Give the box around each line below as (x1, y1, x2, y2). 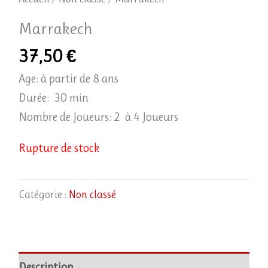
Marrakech (18, 19, 93, 39)
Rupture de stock (18, 141, 99, 155)
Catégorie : (18, 188, 69, 201)
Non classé (68, 188, 116, 201)
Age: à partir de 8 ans (18, 71, 118, 86)
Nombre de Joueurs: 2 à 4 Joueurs (18, 109, 178, 124)
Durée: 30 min (18, 90, 89, 105)
